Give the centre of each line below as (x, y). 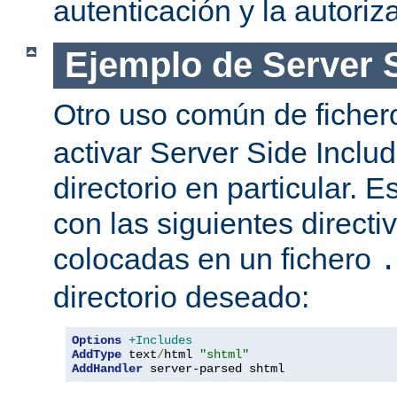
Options (97, 340)
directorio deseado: (181, 296)
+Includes (160, 340)
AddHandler (107, 368)
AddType (97, 354)
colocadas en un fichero (216, 258)
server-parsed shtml (214, 368)
